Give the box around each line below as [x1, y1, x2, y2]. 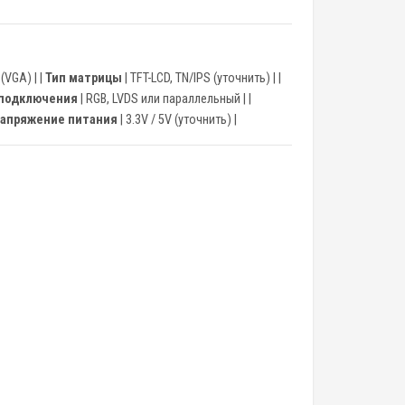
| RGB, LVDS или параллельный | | [78, 91, 251, 107]
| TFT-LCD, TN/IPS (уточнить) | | [122, 71, 281, 86]
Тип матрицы [45, 71, 122, 86]
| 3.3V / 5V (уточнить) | [118, 112, 237, 127]
